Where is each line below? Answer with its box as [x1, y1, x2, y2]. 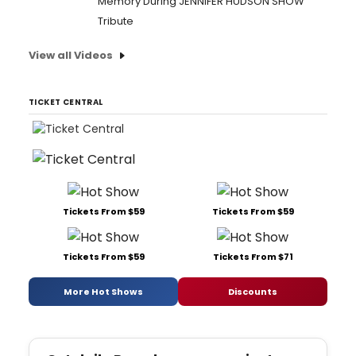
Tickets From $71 [212, 250, 293, 264]
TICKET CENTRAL [29, 96, 103, 108]
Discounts [228, 284, 277, 298]
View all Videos [29, 48, 113, 63]
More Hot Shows [64, 284, 143, 298]
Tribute [98, 14, 133, 29]
